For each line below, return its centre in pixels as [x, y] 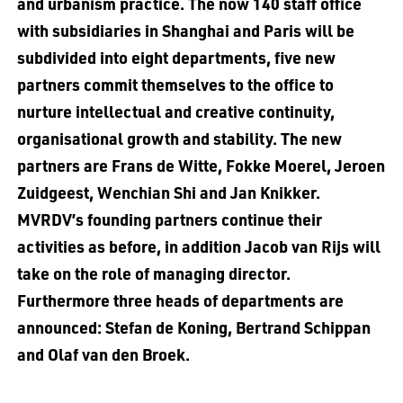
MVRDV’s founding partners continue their [169, 219]
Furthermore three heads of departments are [180, 300]
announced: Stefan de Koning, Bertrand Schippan [193, 327]
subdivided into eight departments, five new [176, 57]
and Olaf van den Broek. [103, 354]
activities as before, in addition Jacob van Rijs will [198, 246]
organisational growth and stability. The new [179, 138]
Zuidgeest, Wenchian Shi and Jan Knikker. [168, 192]
